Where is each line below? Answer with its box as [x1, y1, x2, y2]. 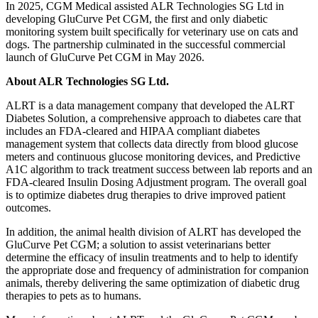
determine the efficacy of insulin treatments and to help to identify [6, 251, 298, 264]
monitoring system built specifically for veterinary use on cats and [6, 26, 298, 38]
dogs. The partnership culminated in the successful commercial [6, 38, 285, 51]
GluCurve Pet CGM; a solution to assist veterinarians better [6, 238, 270, 251]
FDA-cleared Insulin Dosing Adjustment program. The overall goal [6, 176, 307, 189]
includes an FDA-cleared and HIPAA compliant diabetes [6, 125, 260, 138]
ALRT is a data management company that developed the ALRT [6, 99, 295, 112]
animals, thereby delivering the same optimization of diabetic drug [6, 277, 300, 290]
